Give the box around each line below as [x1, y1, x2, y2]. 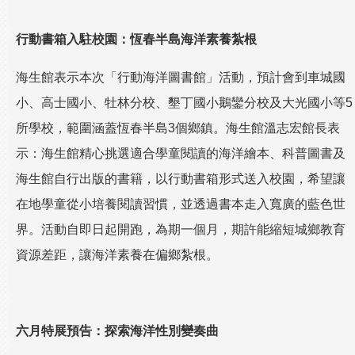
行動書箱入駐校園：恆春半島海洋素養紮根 [16, 32, 257, 46]
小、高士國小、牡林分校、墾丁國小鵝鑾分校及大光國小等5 [16, 96, 353, 109]
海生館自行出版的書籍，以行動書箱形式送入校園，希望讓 [16, 172, 345, 185]
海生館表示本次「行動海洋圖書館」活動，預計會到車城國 [16, 71, 345, 84]
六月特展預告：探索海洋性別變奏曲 [16, 324, 219, 338]
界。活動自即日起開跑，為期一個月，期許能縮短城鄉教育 [16, 223, 345, 236]
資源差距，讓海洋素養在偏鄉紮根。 [16, 248, 219, 261]
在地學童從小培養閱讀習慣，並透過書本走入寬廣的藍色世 [16, 197, 345, 211]
